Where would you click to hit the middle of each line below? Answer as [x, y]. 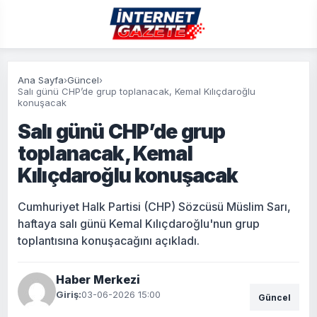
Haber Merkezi [98, 279]
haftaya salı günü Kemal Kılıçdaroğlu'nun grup [139, 224]
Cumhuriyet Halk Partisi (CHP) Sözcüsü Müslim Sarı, [154, 207]
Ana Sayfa [41, 80]
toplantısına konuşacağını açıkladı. [109, 241]
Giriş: [69, 294]
